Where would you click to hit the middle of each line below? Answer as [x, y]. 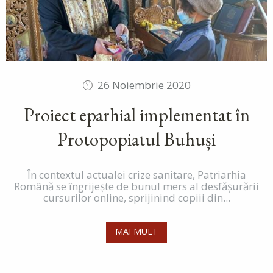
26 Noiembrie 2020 [144, 85]
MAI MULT [136, 232]
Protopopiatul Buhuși [136, 140]
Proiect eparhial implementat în [136, 115]
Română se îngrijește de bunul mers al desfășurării [136, 186]
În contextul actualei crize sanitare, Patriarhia [136, 175]
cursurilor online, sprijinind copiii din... [136, 198]
